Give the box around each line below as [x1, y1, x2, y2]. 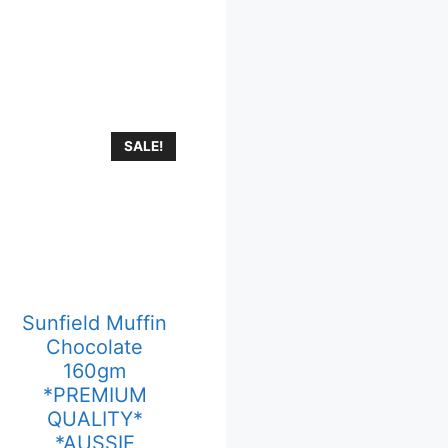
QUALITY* [46, 407, 143, 432]
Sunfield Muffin [22, 311, 168, 336]
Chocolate [46, 335, 144, 360]
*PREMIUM [42, 383, 147, 408]
